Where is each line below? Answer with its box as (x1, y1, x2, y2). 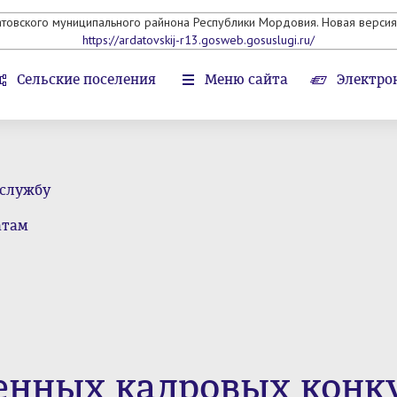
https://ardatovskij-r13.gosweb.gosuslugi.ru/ (82, 32, 315, 48)
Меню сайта (205, 71, 288, 88)
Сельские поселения (17, 71, 156, 88)
